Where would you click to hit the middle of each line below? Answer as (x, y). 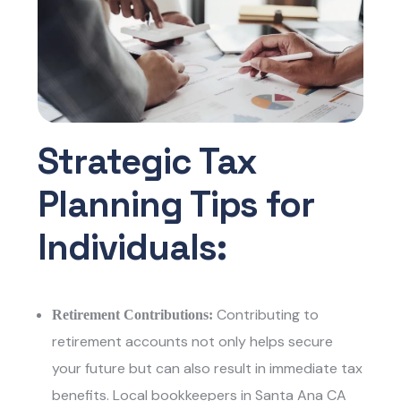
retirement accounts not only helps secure (193, 342)
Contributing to (268, 315)
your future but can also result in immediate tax (208, 369)
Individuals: (132, 248)
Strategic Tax (148, 162)
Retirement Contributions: (135, 315)
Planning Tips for (176, 205)
